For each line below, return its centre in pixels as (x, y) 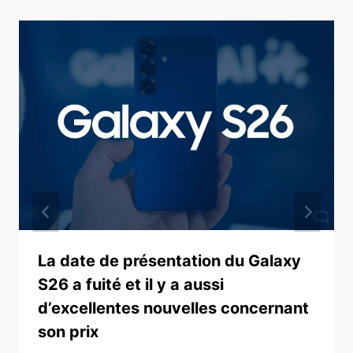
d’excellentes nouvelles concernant (173, 308)
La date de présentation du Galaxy (169, 261)
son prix (68, 332)
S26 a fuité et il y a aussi (131, 285)
